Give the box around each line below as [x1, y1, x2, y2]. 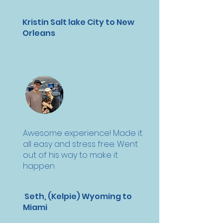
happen [23, 160, 55, 172]
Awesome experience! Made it [23, 127, 142, 139]
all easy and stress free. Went [23, 138, 138, 150]
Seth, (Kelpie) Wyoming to [23, 191, 132, 202]
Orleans [22, 27, 55, 39]
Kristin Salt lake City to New [22, 16, 134, 28]
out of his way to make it [23, 149, 118, 161]
